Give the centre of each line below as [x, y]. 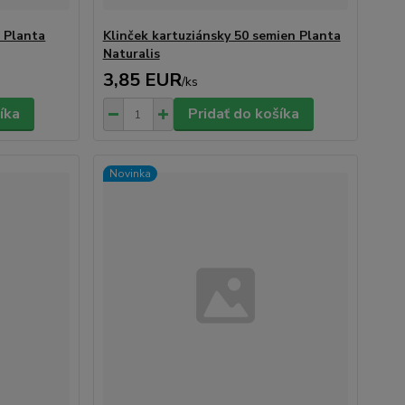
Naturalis [131, 54]
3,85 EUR [142, 80]
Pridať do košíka [243, 114]
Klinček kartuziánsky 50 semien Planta [221, 36]
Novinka [130, 174]
